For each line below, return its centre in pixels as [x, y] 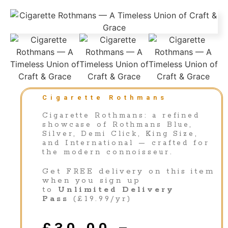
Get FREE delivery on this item [129, 171]
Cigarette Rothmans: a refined [121, 116]
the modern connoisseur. [108, 152]
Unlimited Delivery [116, 190]
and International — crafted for [126, 143]
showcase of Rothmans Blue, [118, 125]
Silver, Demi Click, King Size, [120, 134]
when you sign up [92, 180]
